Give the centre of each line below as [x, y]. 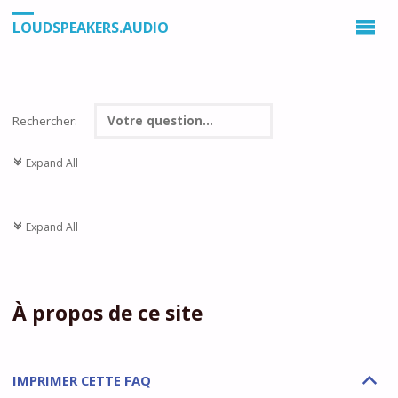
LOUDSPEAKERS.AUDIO [90, 28]
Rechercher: [46, 120]
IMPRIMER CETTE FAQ [81, 380]
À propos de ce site [107, 312]
